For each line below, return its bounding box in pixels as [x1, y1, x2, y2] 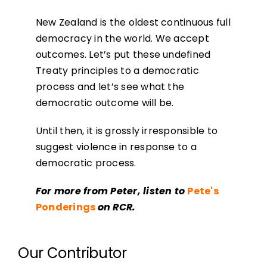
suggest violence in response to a [35, 140, 197, 154]
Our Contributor [17, 243, 127, 263]
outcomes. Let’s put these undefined [35, 48, 211, 62]
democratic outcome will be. [35, 96, 174, 110]
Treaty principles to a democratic [35, 64, 199, 78]
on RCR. [97, 200, 136, 215]
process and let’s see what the [35, 80, 185, 94]
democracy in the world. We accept [35, 32, 209, 46]
